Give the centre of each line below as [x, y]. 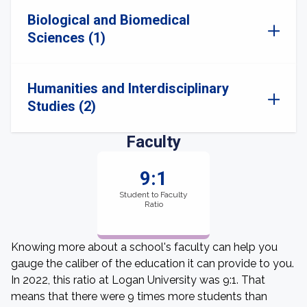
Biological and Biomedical [109, 20]
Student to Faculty [153, 195]
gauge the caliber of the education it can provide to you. [152, 263]
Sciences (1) [66, 38]
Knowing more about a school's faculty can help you [144, 247]
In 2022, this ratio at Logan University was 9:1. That [138, 280]
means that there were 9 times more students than [139, 296]
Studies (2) [62, 106]
